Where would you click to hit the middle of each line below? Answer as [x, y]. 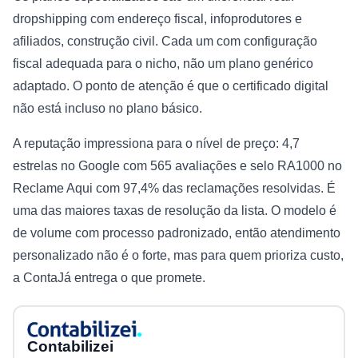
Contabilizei [70, 346]
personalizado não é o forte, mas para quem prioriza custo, [178, 255]
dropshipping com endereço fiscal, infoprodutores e [157, 18]
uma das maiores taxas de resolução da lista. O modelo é [175, 210]
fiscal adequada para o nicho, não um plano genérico [163, 63]
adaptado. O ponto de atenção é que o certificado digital [171, 86]
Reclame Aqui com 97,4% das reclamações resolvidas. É [174, 188]
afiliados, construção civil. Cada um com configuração [165, 41]
